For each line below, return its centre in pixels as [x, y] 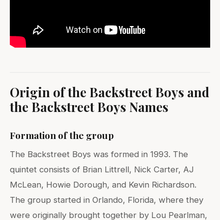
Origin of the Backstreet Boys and [110, 92]
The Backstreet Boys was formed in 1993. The [99, 154]
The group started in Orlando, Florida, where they [107, 200]
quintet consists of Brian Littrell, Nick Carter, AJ [102, 170]
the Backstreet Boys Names [89, 107]
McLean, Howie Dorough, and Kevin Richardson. [103, 185]
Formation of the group [62, 135]
